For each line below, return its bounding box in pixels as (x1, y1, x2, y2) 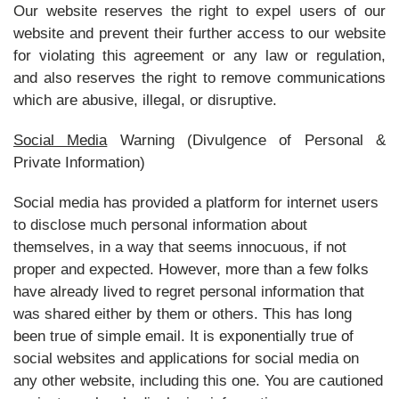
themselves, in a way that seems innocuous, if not (13, 239, 346, 256)
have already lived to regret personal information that (13, 283, 364, 300)
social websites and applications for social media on (13, 350, 359, 367)
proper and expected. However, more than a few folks (13, 261, 369, 278)
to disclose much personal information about (13, 216, 307, 233)
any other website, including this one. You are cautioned (13, 372, 383, 389)
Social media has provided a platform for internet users (13, 194, 379, 211)
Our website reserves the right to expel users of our (13, 3, 386, 20)
